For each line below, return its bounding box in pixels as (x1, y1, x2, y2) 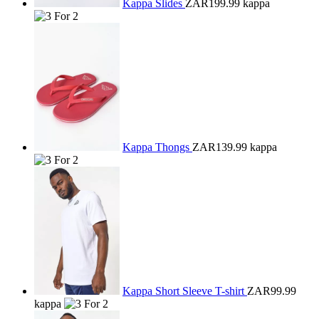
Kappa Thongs (122, 141, 192, 153)
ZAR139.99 (192, 141, 247, 153)
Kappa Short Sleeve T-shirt (122, 285, 247, 297)
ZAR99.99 (247, 285, 296, 297)
